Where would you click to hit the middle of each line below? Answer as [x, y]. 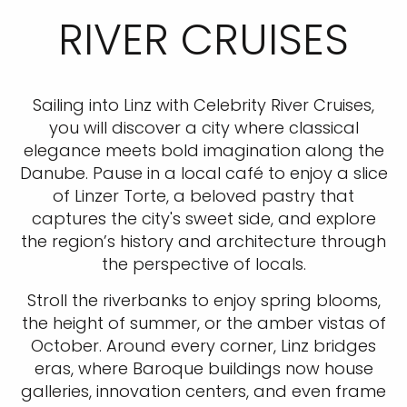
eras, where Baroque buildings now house [203, 368]
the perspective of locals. [203, 264]
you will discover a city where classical [203, 128]
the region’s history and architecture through [203, 241]
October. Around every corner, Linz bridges [203, 346]
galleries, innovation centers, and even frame [203, 391]
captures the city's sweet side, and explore [203, 218]
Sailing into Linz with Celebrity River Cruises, [203, 105]
